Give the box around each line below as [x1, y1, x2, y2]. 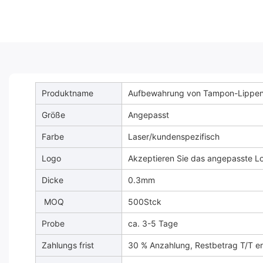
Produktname [42, 88, 93, 99]
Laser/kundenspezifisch [128, 131, 220, 142]
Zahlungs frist [42, 240, 94, 251]
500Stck [128, 197, 161, 207]
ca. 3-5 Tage [128, 218, 178, 229]
